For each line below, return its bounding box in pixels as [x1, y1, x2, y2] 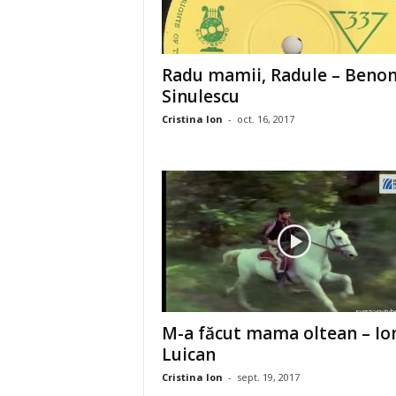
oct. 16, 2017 [236, 112, 294, 126]
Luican [161, 343, 216, 366]
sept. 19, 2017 [236, 370, 300, 384]
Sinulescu [161, 85, 240, 108]
